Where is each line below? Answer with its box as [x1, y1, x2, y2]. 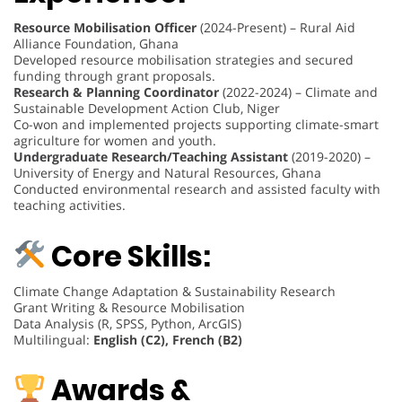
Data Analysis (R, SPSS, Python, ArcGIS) [13, 314, 241, 332]
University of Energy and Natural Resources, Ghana [13, 163, 321, 181]
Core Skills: [46, 235, 212, 276]
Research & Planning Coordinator [13, 83, 219, 100]
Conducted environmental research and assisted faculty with [13, 179, 380, 197]
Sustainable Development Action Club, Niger [13, 99, 280, 117]
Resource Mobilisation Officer [13, 18, 197, 36]
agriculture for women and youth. [13, 131, 216, 149]
